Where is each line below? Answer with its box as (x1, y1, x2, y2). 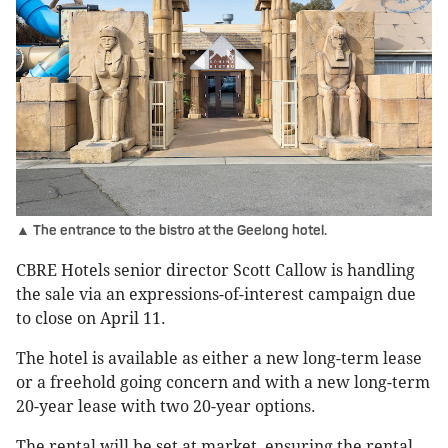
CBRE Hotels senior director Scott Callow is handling (16, 261, 415, 281)
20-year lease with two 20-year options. (16, 397, 316, 417)
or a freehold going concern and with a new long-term (16, 373, 430, 393)
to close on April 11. (16, 309, 166, 329)
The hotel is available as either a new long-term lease (16, 349, 422, 369)
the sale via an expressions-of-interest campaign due (16, 285, 416, 305)
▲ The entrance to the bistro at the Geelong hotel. (16, 222, 327, 240)
